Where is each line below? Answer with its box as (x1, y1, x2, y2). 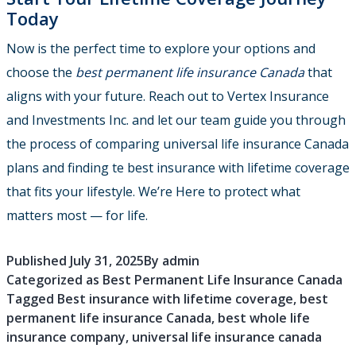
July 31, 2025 (70, 252, 144, 270)
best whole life (218, 309, 310, 327)
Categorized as (6, 271, 103, 289)
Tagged (6, 290, 57, 308)
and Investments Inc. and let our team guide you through (6, 111, 346, 130)
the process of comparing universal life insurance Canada (6, 135, 349, 153)
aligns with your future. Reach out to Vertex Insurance (6, 87, 329, 106)
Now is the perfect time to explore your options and (6, 40, 315, 58)
